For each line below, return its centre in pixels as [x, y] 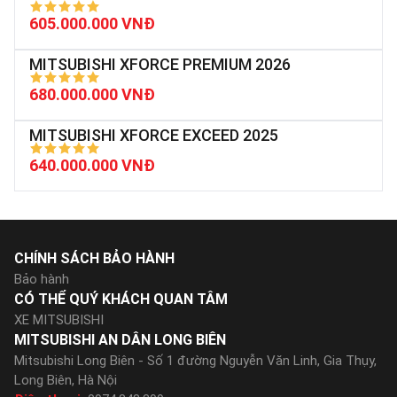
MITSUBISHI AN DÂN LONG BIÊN [120, 340]
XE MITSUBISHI [59, 320]
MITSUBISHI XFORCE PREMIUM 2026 [160, 64]
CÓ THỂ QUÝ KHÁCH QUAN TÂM [121, 299]
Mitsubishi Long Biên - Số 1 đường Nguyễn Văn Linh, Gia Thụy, [195, 361]
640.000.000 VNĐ [92, 165]
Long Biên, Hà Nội [66, 380]
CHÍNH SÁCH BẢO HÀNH [94, 258]
